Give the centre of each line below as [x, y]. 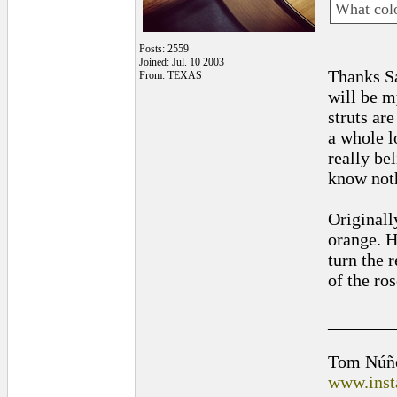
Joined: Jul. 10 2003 [182, 62]
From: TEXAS [171, 75]
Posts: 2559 [164, 49]
